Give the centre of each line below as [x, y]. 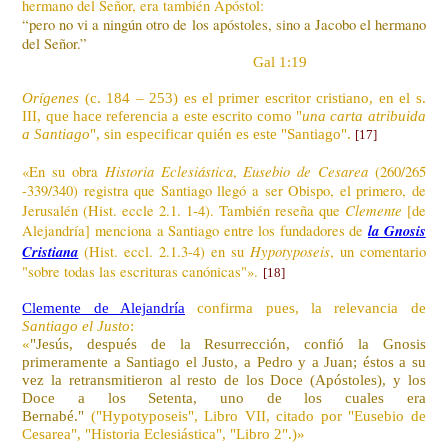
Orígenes [53, 97]
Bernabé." [53, 415]
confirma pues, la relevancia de [305, 307]
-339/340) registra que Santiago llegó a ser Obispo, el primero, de [224, 190]
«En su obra [63, 171]
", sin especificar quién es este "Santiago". [221, 133]
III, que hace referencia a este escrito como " [162, 115]
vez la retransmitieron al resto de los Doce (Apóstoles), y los [224, 379]
